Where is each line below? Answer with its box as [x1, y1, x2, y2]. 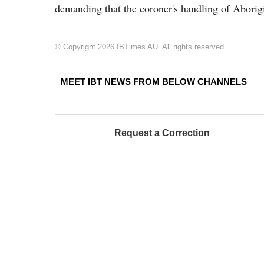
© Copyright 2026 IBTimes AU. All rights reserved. [55, 42, 226, 51]
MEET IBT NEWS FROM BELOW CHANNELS [61, 76, 247, 87]
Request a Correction [114, 127, 210, 138]
